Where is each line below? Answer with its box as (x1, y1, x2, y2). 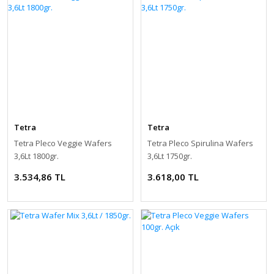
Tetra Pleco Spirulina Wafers (147, 137, 253, 149)
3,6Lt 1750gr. (147, 150, 192, 161)
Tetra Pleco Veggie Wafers (14, 137, 112, 149)
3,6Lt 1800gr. (14, 150, 59, 161)
